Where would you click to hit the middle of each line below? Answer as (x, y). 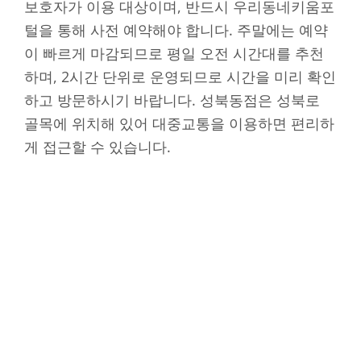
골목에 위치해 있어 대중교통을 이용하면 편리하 (179, 123)
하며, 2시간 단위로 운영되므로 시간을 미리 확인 (180, 76)
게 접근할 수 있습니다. (98, 146)
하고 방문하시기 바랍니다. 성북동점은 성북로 (172, 100)
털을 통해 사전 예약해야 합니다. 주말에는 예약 (176, 29)
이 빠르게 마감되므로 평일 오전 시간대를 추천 (174, 53)
